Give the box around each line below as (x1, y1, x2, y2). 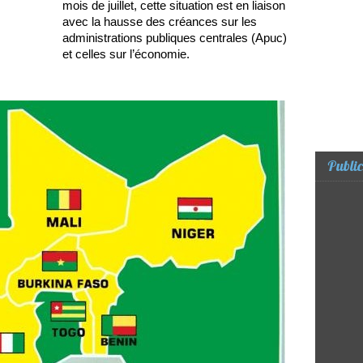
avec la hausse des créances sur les (62, 15, 257, 29)
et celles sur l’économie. (62, 47, 190, 62)
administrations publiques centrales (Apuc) (62, 31, 287, 45)
